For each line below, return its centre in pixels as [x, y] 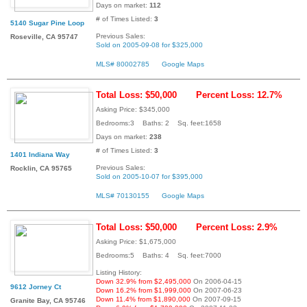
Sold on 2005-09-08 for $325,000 [149, 45]
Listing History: [119, 273]
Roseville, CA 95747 [44, 36]
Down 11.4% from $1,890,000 [143, 299]
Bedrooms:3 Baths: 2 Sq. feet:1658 [159, 123]
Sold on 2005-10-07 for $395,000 [149, 177]
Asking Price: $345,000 [133, 110]
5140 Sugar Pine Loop [47, 23]
